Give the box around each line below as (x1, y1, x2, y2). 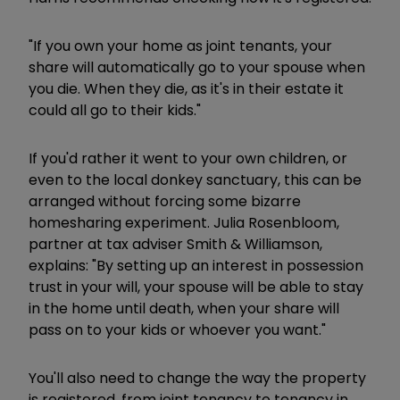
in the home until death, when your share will (29, 297, 339, 319)
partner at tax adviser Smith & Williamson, (29, 233, 322, 254)
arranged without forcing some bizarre (29, 190, 301, 212)
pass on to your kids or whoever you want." (29, 319, 326, 340)
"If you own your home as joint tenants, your (29, 35, 332, 56)
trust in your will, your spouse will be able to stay (29, 276, 363, 297)
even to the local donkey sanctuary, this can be (29, 169, 362, 190)
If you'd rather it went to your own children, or (29, 147, 347, 169)
